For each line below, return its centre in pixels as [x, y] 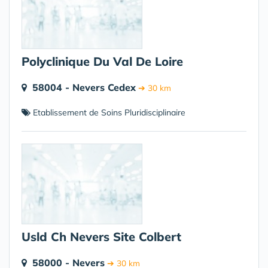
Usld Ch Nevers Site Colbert [101, 237]
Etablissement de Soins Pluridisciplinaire [108, 112]
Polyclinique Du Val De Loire [102, 61]
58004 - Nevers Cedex [84, 87]
